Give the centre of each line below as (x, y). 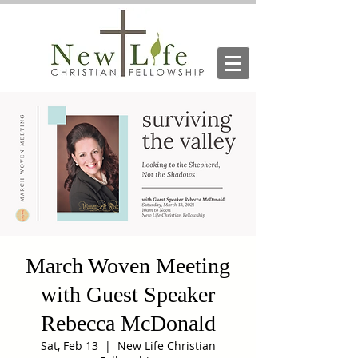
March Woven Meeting (128, 266)
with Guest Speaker (128, 294)
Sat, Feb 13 (69, 346)
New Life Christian (166, 346)
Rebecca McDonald (128, 323)
